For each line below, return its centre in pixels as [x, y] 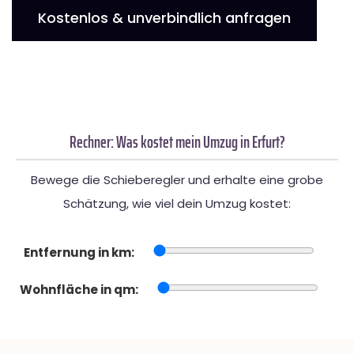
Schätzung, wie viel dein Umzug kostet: [177, 204]
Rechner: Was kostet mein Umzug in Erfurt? [177, 142]
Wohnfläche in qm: [79, 290]
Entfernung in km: [79, 253]
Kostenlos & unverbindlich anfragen [164, 18]
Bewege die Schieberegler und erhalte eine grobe [177, 180]
